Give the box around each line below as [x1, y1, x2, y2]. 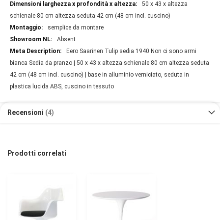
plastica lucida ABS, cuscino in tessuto [10, 83, 114, 90]
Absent [57, 36, 76, 43]
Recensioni [7, 109, 45, 117]
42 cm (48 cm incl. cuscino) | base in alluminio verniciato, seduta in [10, 71, 189, 79]
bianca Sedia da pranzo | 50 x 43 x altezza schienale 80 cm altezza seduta [10, 59, 209, 67]
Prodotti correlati [7, 149, 66, 158]
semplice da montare [48, 24, 104, 31]
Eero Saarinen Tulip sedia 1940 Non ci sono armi [66, 48, 196, 55]
